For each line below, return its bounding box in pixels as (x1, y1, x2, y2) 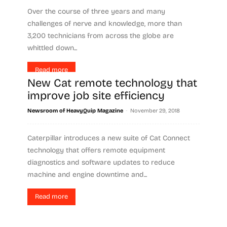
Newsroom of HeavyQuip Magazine (27, 107, 123, 115)
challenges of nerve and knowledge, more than (27, 19, 182, 28)
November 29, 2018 (130, 107, 180, 115)
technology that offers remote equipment (27, 146, 165, 155)
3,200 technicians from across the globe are (27, 31, 174, 41)
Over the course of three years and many (27, 7, 165, 16)
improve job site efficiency (27, 89, 165, 103)
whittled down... (27, 44, 77, 53)
